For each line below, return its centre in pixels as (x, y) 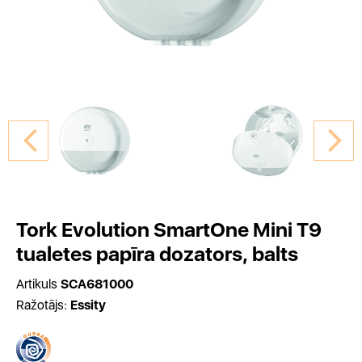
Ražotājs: (43, 305)
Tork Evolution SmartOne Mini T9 (169, 229)
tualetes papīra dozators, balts (157, 254)
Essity (88, 305)
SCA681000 (97, 284)
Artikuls (38, 284)
